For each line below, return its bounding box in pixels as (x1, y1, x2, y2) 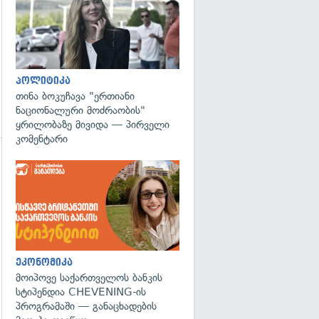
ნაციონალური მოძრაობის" (16, 104, 145, 117)
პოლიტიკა (16, 75, 70, 86)
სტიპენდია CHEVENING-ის (16, 285, 146, 298)
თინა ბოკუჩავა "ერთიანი (16, 90, 135, 103)
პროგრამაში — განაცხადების (16, 299, 157, 313)
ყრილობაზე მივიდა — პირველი (16, 118, 169, 131)
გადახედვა (10, 162, 55, 171)
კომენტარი (16, 132, 68, 145)
